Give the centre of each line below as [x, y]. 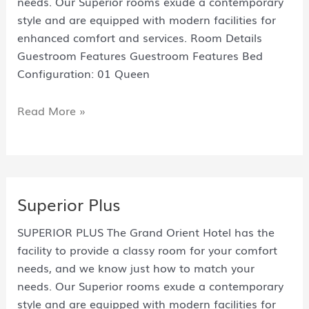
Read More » [51, 111]
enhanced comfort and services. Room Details [139, 38]
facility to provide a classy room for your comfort [147, 250]
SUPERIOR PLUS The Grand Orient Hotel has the [146, 232]
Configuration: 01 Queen [83, 73]
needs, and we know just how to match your [136, 268]
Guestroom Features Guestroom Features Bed [140, 56]
